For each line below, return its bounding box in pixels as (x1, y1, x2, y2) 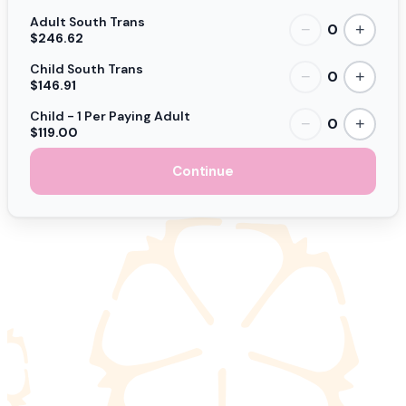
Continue (172, 161, 234, 180)
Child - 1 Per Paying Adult (30, 107, 190, 124)
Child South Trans (30, 60, 143, 77)
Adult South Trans (30, 13, 145, 30)
